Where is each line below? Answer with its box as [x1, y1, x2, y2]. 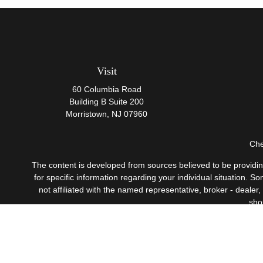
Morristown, [66, 109, 110, 119]
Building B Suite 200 [69, 97, 144, 107]
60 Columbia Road [72, 85, 141, 95]
